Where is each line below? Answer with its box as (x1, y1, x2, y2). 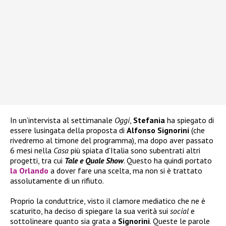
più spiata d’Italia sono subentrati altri (69, 145, 200, 156)
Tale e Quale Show (65, 155, 124, 166)
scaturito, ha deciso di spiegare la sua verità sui (10, 206, 170, 216)
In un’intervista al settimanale (10, 115, 115, 126)
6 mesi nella (10, 145, 53, 156)
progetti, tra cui (10, 155, 65, 166)
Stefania (133, 115, 165, 126)
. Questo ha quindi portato (124, 155, 212, 166)
